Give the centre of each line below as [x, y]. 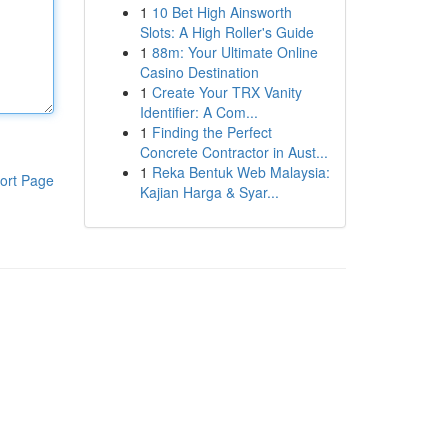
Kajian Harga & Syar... [209, 192]
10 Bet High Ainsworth [221, 12]
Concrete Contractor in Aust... [233, 152]
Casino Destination [199, 72]
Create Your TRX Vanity [226, 92]
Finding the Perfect [211, 132]
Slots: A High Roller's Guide [226, 32]
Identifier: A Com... [198, 112]
